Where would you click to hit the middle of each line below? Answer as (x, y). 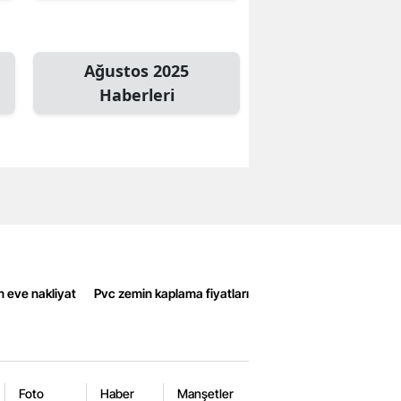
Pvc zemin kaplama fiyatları (171, 293)
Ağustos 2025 (137, 71)
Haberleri (137, 95)
